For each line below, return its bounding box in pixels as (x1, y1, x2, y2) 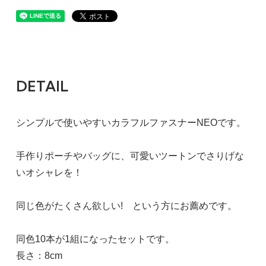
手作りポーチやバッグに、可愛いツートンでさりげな (15, 151, 244, 161)
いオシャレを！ (15, 167, 83, 178)
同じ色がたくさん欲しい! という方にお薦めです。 (15, 201, 237, 211)
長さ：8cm (15, 251, 62, 261)
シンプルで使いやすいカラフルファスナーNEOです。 (15, 118, 246, 128)
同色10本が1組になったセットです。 (15, 234, 175, 245)
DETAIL (15, 77, 68, 96)
